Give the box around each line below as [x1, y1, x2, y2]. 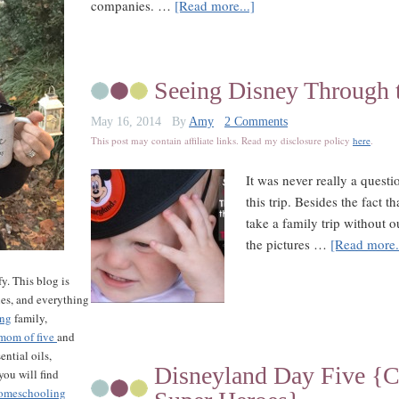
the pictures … [246, 235, 330, 253]
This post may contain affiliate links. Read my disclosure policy [91, 134, 353, 147]
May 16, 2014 [91, 115, 161, 128]
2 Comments [224, 115, 288, 128]
